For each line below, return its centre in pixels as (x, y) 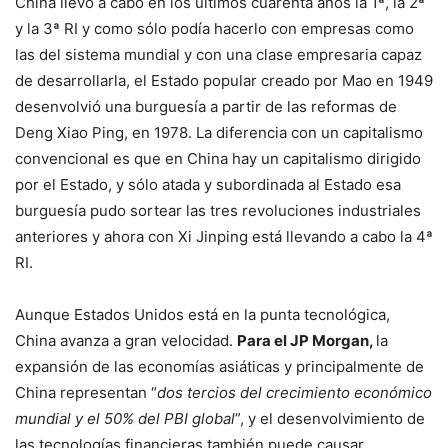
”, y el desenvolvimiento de (330, 418)
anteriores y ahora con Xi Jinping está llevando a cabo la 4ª (224, 236)
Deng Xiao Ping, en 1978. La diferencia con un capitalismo (219, 132)
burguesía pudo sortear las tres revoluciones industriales (218, 210)
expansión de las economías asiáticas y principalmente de (219, 366)
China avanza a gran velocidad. (126, 340)
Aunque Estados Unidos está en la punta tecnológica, (202, 314)
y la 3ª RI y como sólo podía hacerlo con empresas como (214, 28)
